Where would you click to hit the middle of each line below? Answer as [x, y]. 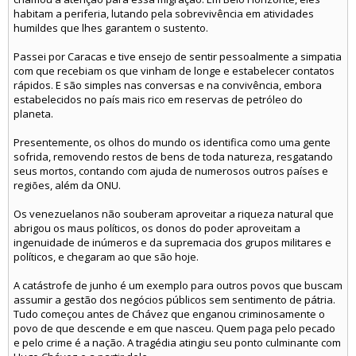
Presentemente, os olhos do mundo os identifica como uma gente [172, 142]
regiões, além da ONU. [67, 185]
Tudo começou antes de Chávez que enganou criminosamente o [169, 314]
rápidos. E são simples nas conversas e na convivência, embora [168, 85]
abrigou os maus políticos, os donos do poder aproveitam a [157, 228]
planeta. [33, 114]
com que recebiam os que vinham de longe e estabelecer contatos [174, 71]
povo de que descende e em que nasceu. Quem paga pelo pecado [174, 328]
